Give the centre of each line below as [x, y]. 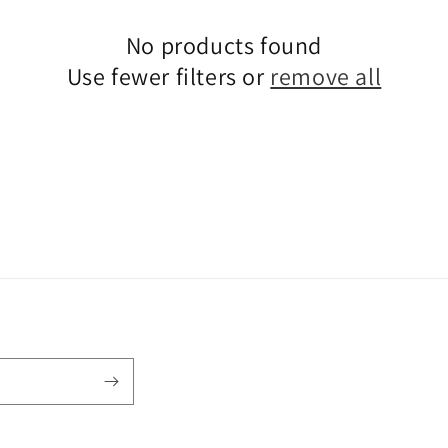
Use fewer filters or [168, 76]
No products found [224, 45]
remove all [326, 76]
